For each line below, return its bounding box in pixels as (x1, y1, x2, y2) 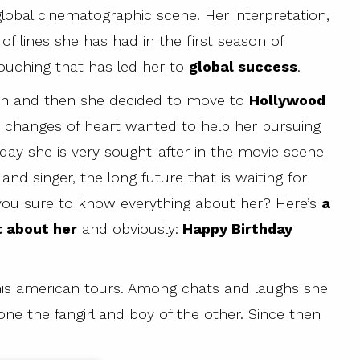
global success (189, 58, 297, 76)
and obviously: (77, 220, 178, 238)
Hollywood (249, 92, 325, 109)
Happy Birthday (178, 220, 292, 238)
